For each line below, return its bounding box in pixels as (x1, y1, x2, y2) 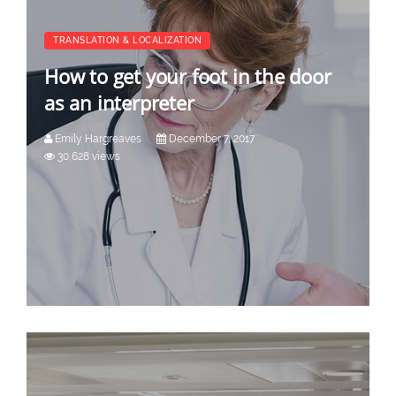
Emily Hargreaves (52, 132, 141, 145)
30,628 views (55, 149, 120, 163)
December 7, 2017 (166, 132, 255, 145)
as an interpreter (44, 88, 194, 116)
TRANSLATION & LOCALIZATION (53, 34, 202, 45)
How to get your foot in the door (44, 62, 331, 89)
